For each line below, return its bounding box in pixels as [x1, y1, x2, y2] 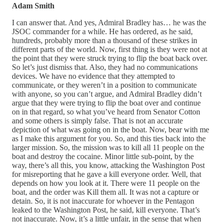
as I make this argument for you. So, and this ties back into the [12, 134, 206, 143]
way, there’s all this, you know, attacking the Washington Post [12, 161, 205, 169]
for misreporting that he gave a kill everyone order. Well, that [12, 169, 201, 178]
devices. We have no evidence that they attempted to [12, 71, 175, 80]
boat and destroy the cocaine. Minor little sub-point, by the [12, 152, 194, 161]
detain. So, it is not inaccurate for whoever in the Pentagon [12, 196, 194, 205]
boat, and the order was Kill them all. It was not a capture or [12, 187, 199, 196]
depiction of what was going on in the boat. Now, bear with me [12, 125, 209, 134]
